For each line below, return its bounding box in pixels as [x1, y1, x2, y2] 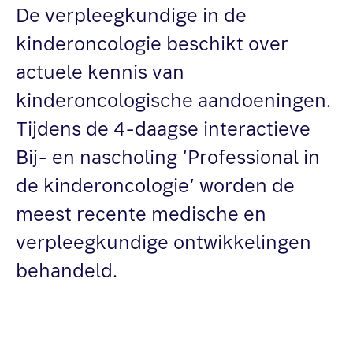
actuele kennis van [16, 64, 184, 83]
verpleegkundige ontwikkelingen [16, 234, 311, 253]
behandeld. [16, 262, 117, 281]
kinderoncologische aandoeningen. [16, 92, 331, 111]
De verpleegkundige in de [16, 7, 247, 26]
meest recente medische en [16, 206, 266, 225]
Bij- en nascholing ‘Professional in [16, 149, 320, 168]
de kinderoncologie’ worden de [16, 177, 295, 196]
